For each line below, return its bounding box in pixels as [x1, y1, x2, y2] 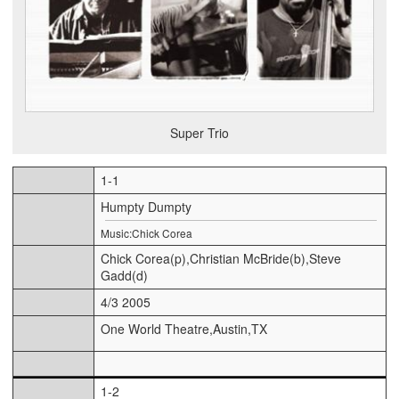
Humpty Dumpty [101, 198, 191, 216]
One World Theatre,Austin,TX [101, 320, 267, 338]
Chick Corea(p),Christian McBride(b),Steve [101, 249, 341, 268]
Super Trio [170, 124, 229, 142]
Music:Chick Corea [101, 225, 192, 241]
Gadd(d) [101, 266, 148, 285]
